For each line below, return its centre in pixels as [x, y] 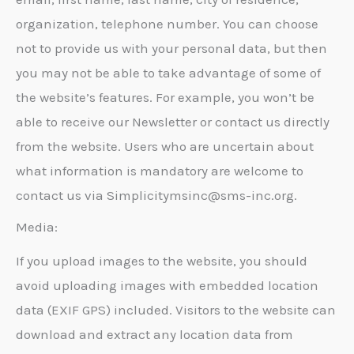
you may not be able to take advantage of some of [168, 73]
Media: [37, 226]
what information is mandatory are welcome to [160, 171]
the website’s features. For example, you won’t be [165, 98]
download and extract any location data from [154, 334]
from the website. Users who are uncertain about [165, 147]
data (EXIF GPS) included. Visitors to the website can [176, 309]
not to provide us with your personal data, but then [171, 49]
